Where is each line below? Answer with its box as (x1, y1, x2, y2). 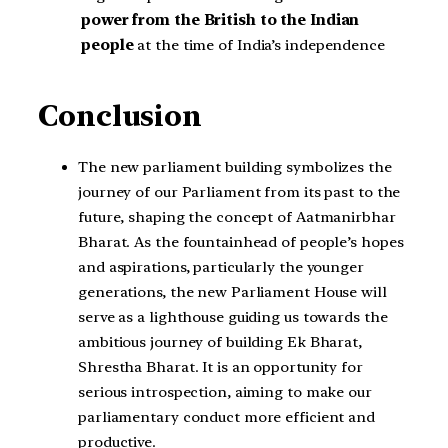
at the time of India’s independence (133, 35, 385, 54)
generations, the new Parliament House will (78, 283, 387, 302)
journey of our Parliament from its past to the (78, 183, 401, 202)
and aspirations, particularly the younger (78, 258, 364, 277)
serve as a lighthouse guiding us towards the (78, 308, 388, 327)
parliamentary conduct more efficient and (78, 408, 375, 427)
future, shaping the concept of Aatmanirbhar (78, 208, 396, 227)
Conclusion (38, 98, 202, 133)
